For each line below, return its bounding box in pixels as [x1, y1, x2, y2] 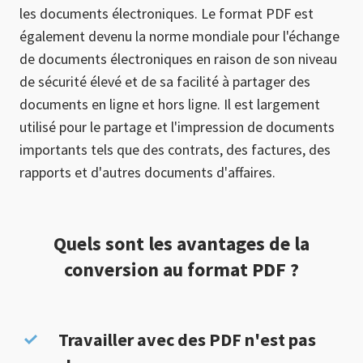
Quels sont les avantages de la [53, 231, 310, 256]
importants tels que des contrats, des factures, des [19, 140, 331, 159]
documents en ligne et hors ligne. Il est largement [19, 95, 320, 113]
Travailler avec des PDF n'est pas [58, 328, 316, 351]
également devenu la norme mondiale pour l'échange [19, 27, 340, 45]
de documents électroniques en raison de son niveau [19, 49, 337, 68]
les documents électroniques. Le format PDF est [19, 4, 314, 23]
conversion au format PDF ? [64, 257, 299, 282]
